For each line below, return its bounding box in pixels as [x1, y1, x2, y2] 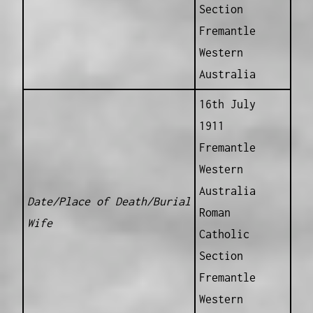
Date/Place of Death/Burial [27, 194, 191, 208]
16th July [198, 97, 256, 110]
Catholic [198, 227, 249, 240]
